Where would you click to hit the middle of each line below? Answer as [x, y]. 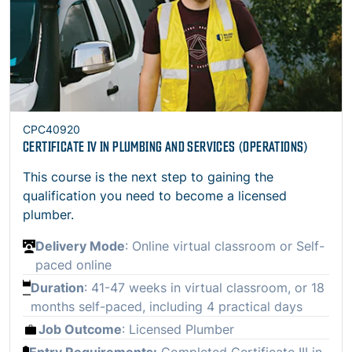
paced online [74, 265]
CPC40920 [51, 130]
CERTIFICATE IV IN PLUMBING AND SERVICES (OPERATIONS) [166, 146]
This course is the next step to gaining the [148, 177]
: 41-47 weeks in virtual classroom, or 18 [205, 288]
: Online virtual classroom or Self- [225, 246]
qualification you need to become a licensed [155, 196]
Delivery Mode [81, 246]
